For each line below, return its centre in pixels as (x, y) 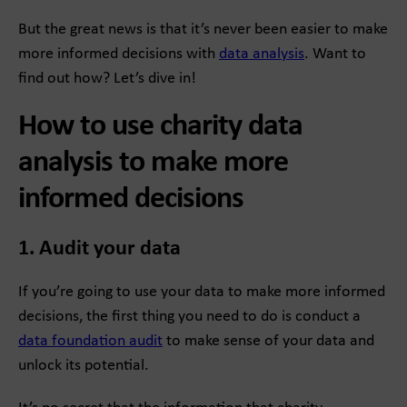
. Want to (335, 55)
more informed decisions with (119, 55)
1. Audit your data (99, 249)
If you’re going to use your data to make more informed (202, 293)
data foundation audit (90, 342)
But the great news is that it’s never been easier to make (203, 30)
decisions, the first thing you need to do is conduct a (189, 317)
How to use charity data (160, 127)
